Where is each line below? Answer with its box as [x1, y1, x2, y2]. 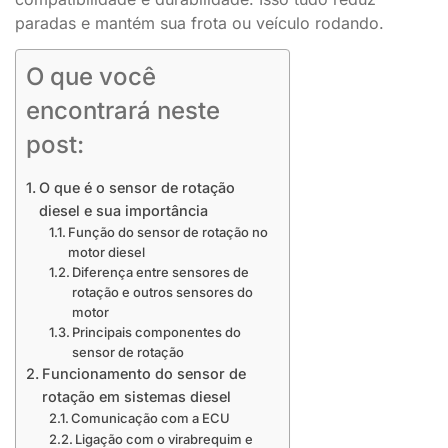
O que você [26, 61, 156, 91]
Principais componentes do [72, 324, 242, 341]
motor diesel [68, 244, 146, 261]
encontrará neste [26, 95, 220, 125]
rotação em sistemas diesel [41, 388, 231, 406]
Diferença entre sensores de [72, 264, 250, 281]
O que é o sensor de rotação [38, 179, 235, 197]
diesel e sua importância [38, 202, 208, 220]
